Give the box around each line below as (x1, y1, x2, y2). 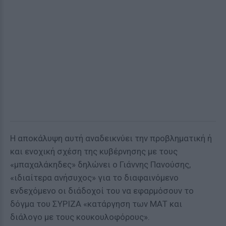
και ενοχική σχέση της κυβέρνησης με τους (10, 146, 178, 156)
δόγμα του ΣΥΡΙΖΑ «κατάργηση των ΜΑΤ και (10, 199, 182, 209)
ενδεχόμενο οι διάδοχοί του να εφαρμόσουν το (10, 186, 194, 196)
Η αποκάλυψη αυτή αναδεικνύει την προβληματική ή (10, 133, 212, 143)
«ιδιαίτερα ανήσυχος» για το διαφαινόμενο (10, 173, 179, 183)
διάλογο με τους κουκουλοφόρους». (10, 212, 150, 222)
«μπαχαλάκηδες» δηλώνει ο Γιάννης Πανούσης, (10, 159, 191, 169)
